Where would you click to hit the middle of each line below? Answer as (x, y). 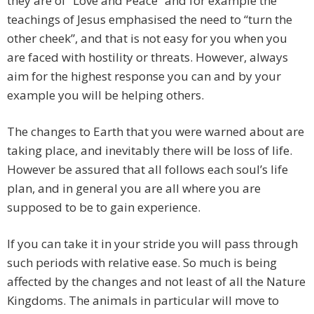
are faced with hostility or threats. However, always (148, 57)
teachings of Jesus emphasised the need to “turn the (150, 20)
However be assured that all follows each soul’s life (148, 170)
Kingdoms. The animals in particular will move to (143, 301)
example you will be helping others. (105, 95)
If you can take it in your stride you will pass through (152, 244)
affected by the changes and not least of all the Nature (156, 282)
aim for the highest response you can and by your (144, 76)
